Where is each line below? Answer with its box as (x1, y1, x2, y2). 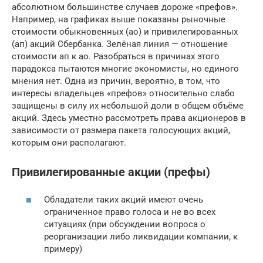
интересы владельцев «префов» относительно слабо (12, 87, 235, 99)
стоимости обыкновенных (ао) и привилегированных (12, 26, 238, 37)
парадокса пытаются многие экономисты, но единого (12, 63, 239, 74)
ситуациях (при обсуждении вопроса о (44, 218, 205, 230)
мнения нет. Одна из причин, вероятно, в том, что (12, 75, 220, 86)
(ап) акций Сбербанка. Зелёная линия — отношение (12, 38, 228, 49)
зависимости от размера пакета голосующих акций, (12, 124, 230, 136)
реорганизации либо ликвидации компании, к (44, 231, 238, 242)
